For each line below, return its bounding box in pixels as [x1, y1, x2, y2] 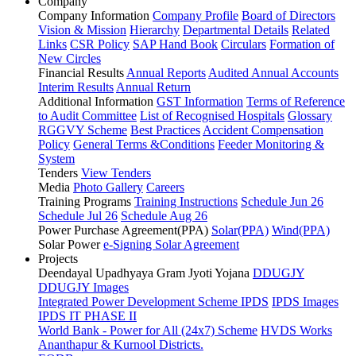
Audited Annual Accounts [208, 66, 339, 79]
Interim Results [38, 80, 114, 94]
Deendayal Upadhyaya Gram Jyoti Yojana [38, 266, 250, 280]
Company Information [38, 9, 149, 22]
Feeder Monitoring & [218, 137, 324, 151]
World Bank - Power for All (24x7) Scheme [38, 323, 257, 337]
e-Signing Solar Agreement [103, 238, 239, 251]
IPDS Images [272, 295, 339, 308]
